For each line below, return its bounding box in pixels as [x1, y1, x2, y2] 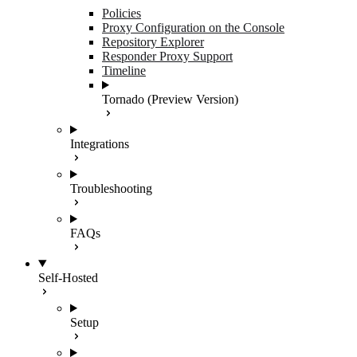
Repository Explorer [102, 35, 204, 49]
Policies [102, 6, 141, 20]
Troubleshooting [70, 182, 152, 195]
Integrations [70, 137, 129, 151]
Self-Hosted [38, 271, 98, 284]
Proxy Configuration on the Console [102, 21, 284, 34]
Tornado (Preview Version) [102, 92, 238, 106]
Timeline [102, 64, 146, 77]
